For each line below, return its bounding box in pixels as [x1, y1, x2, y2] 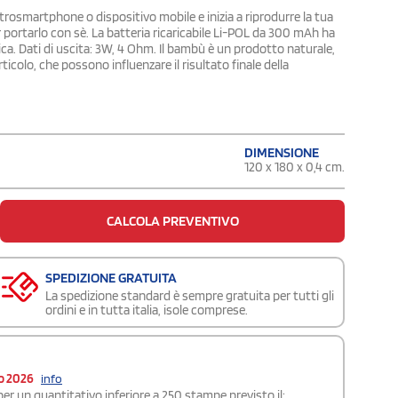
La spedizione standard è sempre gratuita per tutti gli [45, 287, 334, 304]
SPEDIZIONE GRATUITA [45, 268, 177, 286]
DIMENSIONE [244, 143, 319, 161]
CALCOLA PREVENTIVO [106, 211, 239, 229]
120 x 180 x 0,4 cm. [244, 158, 345, 175]
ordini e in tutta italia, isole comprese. [45, 301, 248, 318]
